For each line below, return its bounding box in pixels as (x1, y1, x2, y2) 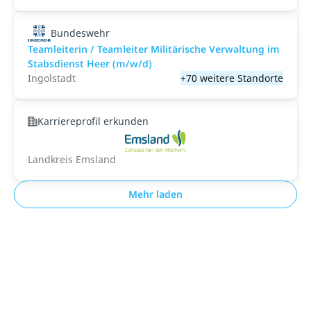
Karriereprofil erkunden (37, 115, 149, 128)
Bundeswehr (50, 26, 110, 40)
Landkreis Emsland (28, 153, 116, 166)
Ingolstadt (28, 72, 76, 85)
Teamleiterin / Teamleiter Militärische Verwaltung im (28, 42, 280, 56)
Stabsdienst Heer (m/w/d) (28, 57, 152, 70)
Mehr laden (128, 187, 183, 201)
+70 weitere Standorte (180, 72, 283, 85)
